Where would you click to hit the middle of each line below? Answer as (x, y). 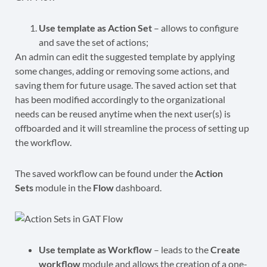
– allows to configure (195, 27)
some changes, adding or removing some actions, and (122, 70)
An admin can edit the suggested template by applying (125, 56)
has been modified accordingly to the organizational (120, 99)
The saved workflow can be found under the (105, 173)
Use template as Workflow (95, 249)
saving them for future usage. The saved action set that (126, 85)
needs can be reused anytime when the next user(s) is (123, 113)
